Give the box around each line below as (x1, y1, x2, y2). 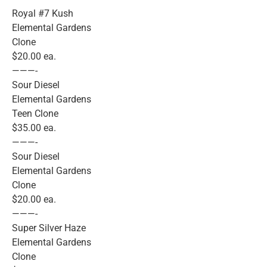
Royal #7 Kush (12, 8, 73, 20)
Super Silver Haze (12, 222, 86, 234)
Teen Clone (12, 108, 58, 120)
